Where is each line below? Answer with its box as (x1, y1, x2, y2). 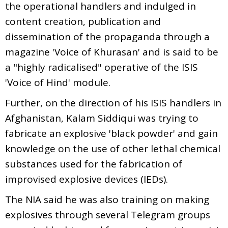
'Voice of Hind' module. (5, 75, 113, 89)
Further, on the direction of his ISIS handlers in (5, 96, 221, 109)
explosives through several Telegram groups (5, 208, 210, 221)
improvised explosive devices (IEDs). (5, 172, 168, 186)
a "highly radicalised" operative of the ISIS (5, 60, 198, 74)
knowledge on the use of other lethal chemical (5, 141, 220, 155)
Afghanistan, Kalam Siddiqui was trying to (5, 111, 198, 125)
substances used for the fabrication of (5, 157, 182, 170)
